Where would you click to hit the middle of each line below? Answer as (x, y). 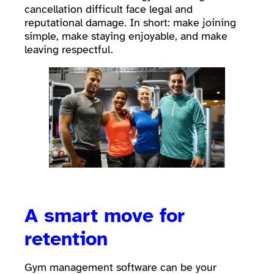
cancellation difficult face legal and (109, 9)
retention (69, 239)
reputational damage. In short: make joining (130, 23)
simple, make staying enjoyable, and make (126, 36)
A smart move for (105, 216)
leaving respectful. (69, 50)
